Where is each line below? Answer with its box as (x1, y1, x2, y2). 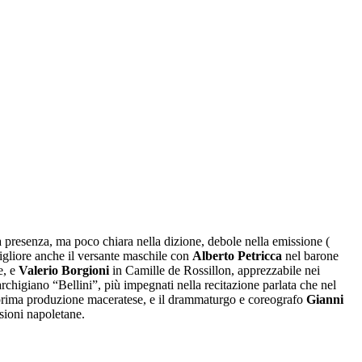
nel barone (285, 248, 339, 263)
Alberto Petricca (192, 248, 285, 263)
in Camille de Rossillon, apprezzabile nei (109, 263, 320, 277)
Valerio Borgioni (19, 263, 109, 277)
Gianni (306, 292, 343, 306)
